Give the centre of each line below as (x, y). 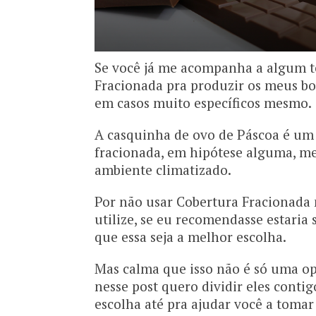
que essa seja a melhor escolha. (191, 237)
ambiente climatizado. (163, 170)
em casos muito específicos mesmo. (203, 103)
